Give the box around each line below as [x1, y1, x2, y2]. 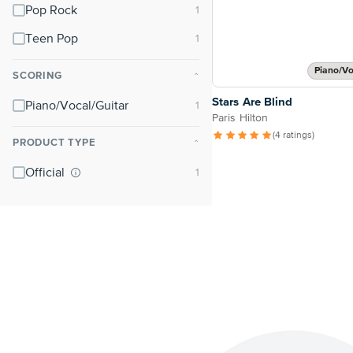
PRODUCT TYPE [13, 138, 96, 148]
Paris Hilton [212, 113, 269, 124]
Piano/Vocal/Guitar [25, 100, 128, 113]
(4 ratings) [273, 131, 315, 141]
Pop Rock [25, 5, 77, 17]
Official [25, 167, 68, 180]
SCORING [13, 71, 62, 81]
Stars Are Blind [212, 96, 293, 109]
